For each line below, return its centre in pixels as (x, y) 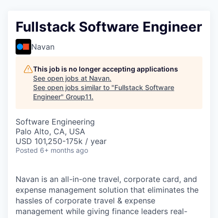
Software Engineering (55, 121)
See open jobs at (61, 78)
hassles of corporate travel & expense (85, 200)
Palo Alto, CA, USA (50, 131)
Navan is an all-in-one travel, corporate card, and (106, 179)
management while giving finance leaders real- (101, 211)
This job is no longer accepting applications (106, 69)
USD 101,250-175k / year (61, 141)
